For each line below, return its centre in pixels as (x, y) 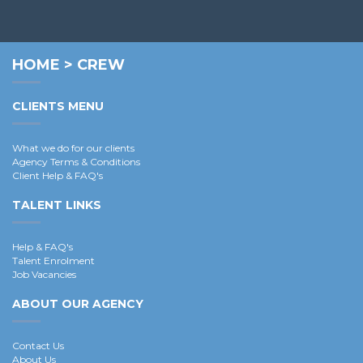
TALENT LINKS (57, 205)
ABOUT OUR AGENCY (78, 304)
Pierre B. (32, 36)
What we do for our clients (73, 148)
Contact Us (38, 346)
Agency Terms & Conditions (76, 162)
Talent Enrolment (53, 261)
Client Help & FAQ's (58, 176)
